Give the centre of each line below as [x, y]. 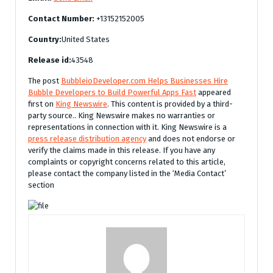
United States [86, 39]
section [41, 185]
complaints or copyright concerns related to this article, [127, 162]
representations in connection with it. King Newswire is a [127, 127]
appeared [214, 92]
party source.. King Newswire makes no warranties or [122, 115]
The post [44, 81]
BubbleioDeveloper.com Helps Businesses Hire [144, 81]
